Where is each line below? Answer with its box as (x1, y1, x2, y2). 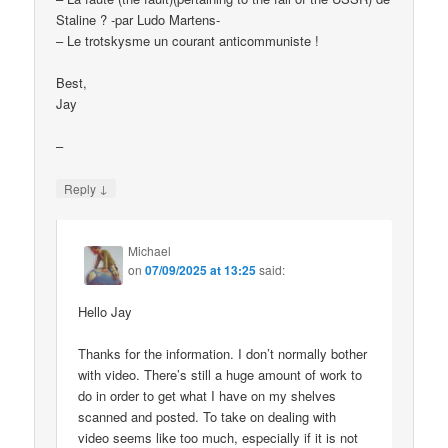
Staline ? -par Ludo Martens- (56, 10, 221, 30)
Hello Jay (78, 301, 133, 321)
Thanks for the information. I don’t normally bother (78, 344, 368, 364)
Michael (128, 241, 172, 259)
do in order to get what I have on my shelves (78, 386, 337, 406)
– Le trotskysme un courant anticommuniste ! (56, 31, 320, 51)
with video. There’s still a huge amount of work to (78, 365, 363, 385)
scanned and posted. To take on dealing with (78, 407, 337, 427)
